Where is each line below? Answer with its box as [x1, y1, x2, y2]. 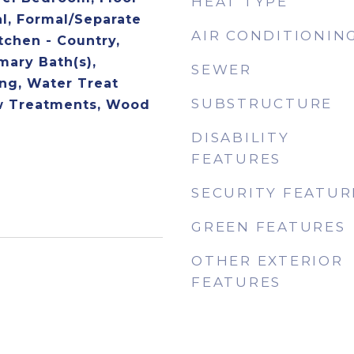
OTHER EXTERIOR [191, 253, 344, 269]
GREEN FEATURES [191, 219, 346, 235]
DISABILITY [191, 130, 290, 145]
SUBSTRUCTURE [191, 96, 333, 111]
